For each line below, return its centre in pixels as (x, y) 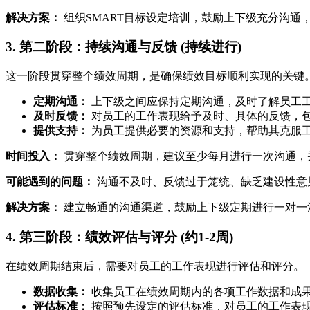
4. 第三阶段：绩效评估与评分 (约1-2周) (119, 237)
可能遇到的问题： (50, 182)
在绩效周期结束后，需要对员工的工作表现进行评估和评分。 (155, 266)
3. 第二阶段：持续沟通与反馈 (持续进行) (124, 47)
